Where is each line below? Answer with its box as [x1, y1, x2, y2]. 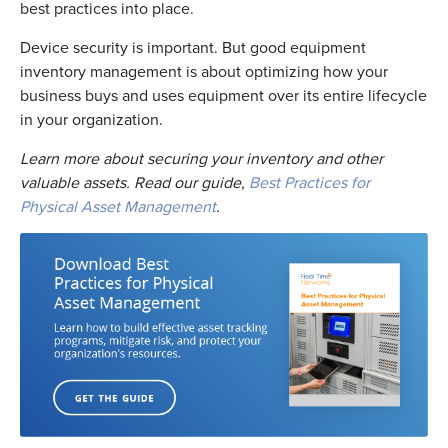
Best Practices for [249, 170, 370, 193]
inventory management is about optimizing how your [20, 59, 388, 82]
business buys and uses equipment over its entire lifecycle [20, 83, 427, 106]
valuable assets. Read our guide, [20, 170, 249, 193]
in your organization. [20, 107, 163, 130]
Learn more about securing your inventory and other [20, 146, 383, 169]
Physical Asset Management [20, 194, 216, 217]
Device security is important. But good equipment [20, 35, 366, 58]
